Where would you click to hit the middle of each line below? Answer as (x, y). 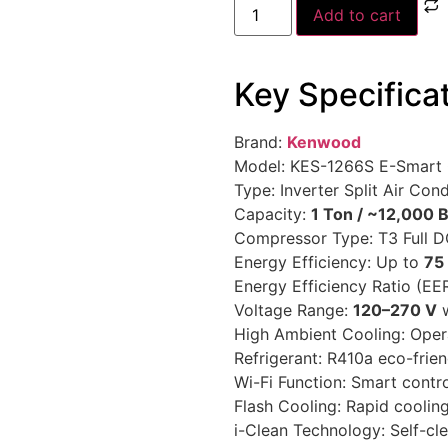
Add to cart (357, 14)
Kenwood (324, 141)
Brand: (260, 141)
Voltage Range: (293, 309)
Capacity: (272, 213)
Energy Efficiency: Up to (329, 261)
